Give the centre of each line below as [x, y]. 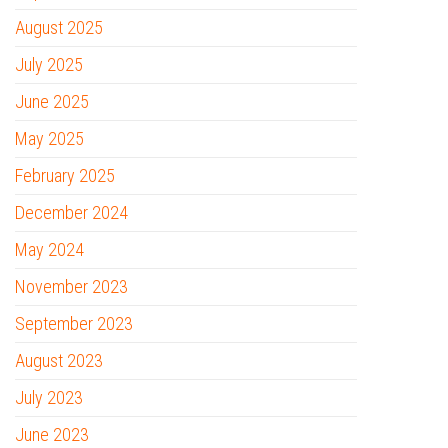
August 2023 [59, 360]
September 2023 [74, 323]
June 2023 [52, 434]
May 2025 [49, 138]
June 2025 [52, 101]
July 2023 [49, 397]
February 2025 [65, 175]
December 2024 [71, 212]
